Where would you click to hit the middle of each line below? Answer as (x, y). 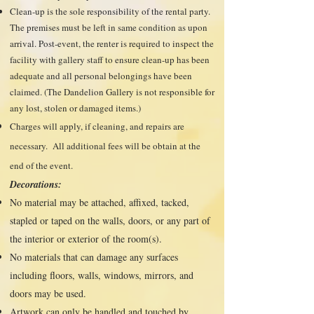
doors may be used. (48, 293)
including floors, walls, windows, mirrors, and (102, 275)
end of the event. (43, 165)
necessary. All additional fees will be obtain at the (105, 146)
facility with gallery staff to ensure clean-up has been (110, 60)
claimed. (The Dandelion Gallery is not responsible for (112, 92)
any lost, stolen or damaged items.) (75, 108)
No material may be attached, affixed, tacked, (100, 202)
